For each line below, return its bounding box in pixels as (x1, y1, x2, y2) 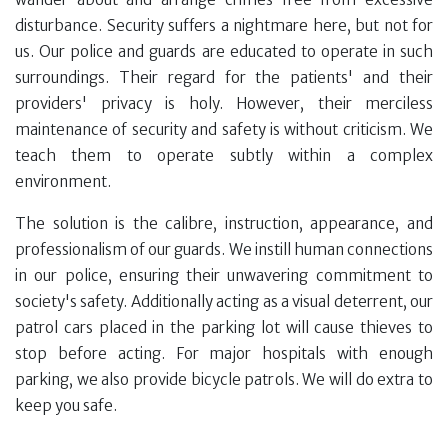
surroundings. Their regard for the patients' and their (15, 68, 433, 88)
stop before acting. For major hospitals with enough (15, 344, 433, 364)
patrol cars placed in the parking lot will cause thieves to (15, 318, 433, 338)
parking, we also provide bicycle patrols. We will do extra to (15, 370, 433, 390)
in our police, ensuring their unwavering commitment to (15, 266, 433, 286)
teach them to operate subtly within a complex (15, 146, 433, 166)
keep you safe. (15, 396, 117, 416)
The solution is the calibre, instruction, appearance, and (15, 214, 433, 234)
